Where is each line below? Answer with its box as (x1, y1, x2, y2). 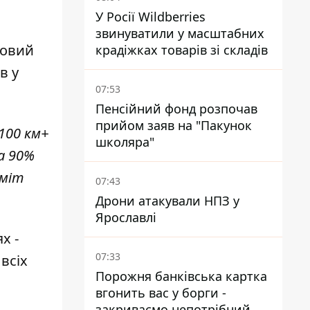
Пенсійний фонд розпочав (95, 100, 257, 117)
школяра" (95, 134, 154, 150)
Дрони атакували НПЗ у (95, 192, 239, 209)
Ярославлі (95, 209, 156, 226)
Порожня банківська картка (95, 268, 267, 284)
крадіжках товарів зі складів (95, 42, 268, 58)
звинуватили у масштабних (95, 25, 264, 42)
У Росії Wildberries (95, 8, 206, 25)
